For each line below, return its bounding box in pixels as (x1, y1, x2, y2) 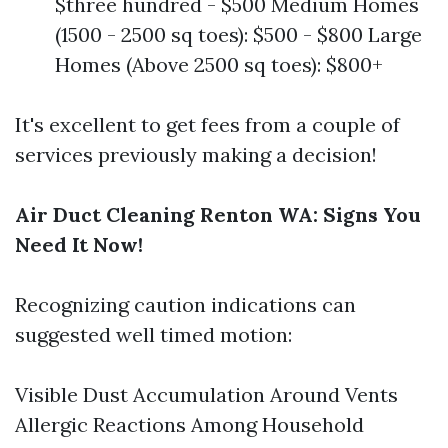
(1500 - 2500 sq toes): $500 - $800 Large (55, 22, 422, 47)
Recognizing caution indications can (15, 292, 356, 317)
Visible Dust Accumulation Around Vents (15, 382, 398, 407)
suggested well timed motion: (15, 322, 292, 347)
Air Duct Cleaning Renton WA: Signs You (15, 202, 421, 227)
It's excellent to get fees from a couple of (15, 112, 400, 137)
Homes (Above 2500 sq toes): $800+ (55, 52, 383, 77)
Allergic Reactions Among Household (15, 412, 364, 437)
